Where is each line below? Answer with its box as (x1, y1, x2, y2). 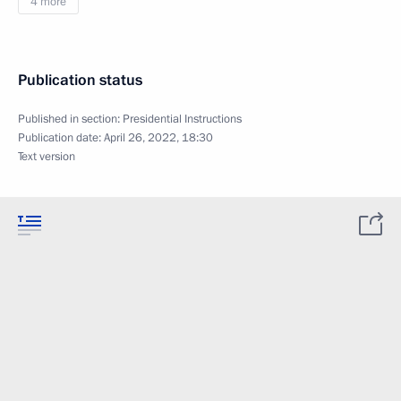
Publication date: (18, 130, 104, 146)
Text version (18, 149, 75, 165)
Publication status (18, 70, 142, 90)
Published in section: (18, 111, 123, 127)
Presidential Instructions (123, 111, 242, 127)
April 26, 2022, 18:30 (104, 130, 213, 146)
